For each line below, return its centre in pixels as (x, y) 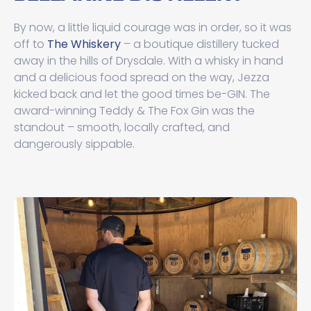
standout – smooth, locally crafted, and (122, 127)
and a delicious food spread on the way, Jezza (142, 77)
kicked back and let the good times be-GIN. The (142, 94)
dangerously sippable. (74, 144)
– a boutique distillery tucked (200, 44)
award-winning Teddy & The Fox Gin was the (134, 111)
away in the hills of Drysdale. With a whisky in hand (149, 61)
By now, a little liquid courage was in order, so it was (153, 27)
